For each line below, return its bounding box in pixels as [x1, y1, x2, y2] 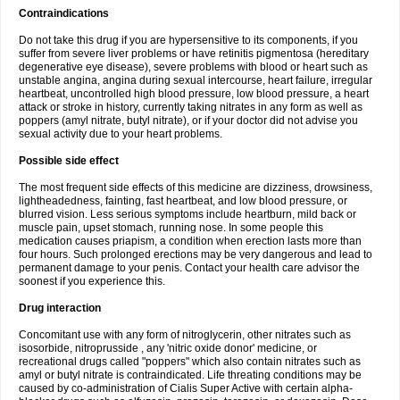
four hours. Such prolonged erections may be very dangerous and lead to [19, 248, 372, 261]
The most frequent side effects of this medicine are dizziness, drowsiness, [19, 181, 372, 194]
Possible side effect [19, 154, 119, 167]
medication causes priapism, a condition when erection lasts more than [19, 235, 362, 247]
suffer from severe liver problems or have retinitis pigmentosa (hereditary [19, 47, 369, 60]
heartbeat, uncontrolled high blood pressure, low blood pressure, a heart [19, 87, 369, 100]
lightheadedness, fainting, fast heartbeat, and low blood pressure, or [19, 195, 347, 207]
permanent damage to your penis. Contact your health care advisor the [19, 262, 360, 274]
